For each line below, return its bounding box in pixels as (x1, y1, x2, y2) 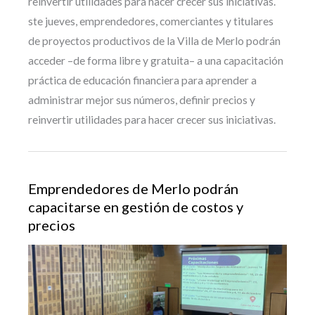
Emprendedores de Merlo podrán (28, 180, 238, 198)
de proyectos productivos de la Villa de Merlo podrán (28, 34, 281, 48)
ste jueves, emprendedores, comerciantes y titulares (28, 15, 274, 28)
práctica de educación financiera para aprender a (28, 74, 257, 87)
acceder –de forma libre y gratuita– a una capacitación (28, 54, 283, 67)
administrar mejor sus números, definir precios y (28, 94, 255, 107)
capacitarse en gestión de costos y (28, 198, 243, 216)
